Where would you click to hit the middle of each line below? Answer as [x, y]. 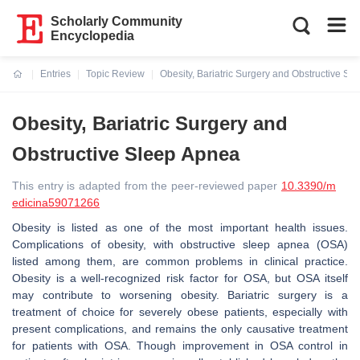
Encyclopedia [93, 36]
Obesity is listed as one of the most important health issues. [180, 227]
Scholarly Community [117, 21]
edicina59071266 [56, 202]
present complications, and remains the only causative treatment [180, 329]
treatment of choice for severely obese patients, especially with [180, 312]
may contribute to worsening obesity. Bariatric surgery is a [180, 295]
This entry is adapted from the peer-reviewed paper [147, 186]
